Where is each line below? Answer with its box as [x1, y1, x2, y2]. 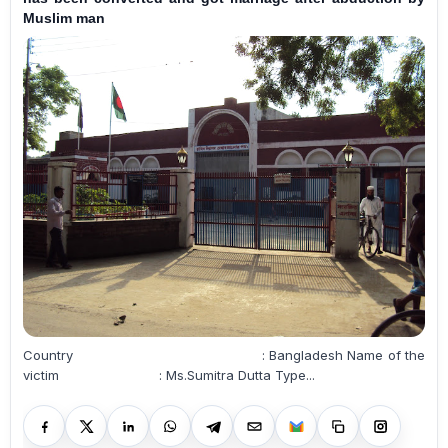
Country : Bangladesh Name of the [23, 347, 269, 364]
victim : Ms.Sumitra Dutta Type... [275, 367, 315, 384]
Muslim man [23, 9, 105, 26]
